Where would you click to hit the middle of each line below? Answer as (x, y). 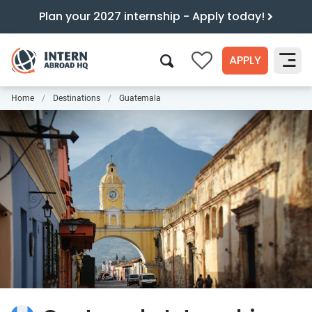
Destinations (77, 98)
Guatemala (140, 98)
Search (269, 107)
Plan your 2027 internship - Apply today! (153, 16)
